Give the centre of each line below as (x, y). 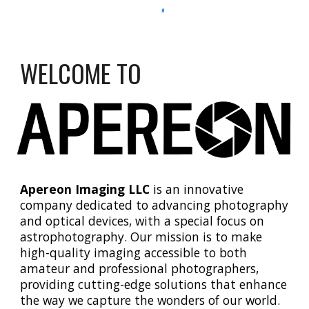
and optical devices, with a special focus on (142, 220)
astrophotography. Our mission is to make (141, 236)
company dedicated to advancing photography (154, 205)
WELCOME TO (84, 73)
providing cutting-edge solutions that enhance (154, 284)
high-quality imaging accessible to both (134, 252)
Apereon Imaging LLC (85, 189)
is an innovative (197, 189)
